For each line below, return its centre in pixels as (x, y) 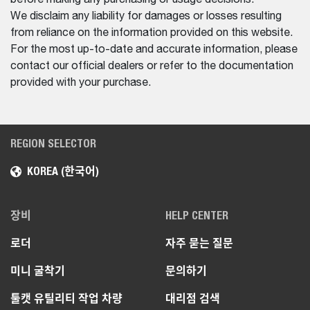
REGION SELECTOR (53, 143)
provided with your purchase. (81, 83)
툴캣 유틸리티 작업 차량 (66, 298)
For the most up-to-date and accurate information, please (154, 49)
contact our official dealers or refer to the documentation (152, 66)
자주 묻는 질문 (199, 243)
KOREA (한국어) (63, 171)
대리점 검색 (193, 298)
